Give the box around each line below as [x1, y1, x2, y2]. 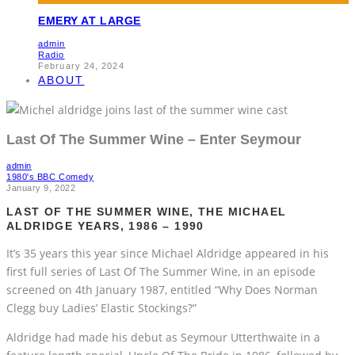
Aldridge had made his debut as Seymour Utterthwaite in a [6, 330, 320, 345]
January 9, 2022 [6, 183, 76, 193]
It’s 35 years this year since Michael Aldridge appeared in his [6, 246, 329, 261]
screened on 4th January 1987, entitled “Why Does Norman [6, 282, 318, 298]
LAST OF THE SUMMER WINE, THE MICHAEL [6, 205, 287, 219]
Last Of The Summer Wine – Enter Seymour [6, 131, 301, 147]
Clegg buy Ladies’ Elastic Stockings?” [6, 300, 197, 316]
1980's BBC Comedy [6, 172, 94, 182]
